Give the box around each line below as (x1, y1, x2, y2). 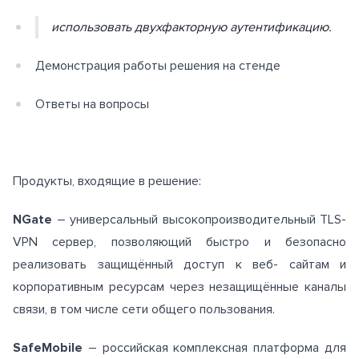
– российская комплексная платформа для (83, 340, 346, 357)
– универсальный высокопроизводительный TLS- (52, 212, 346, 228)
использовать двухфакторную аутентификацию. (51, 19, 332, 36)
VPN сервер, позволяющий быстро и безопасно (13, 234, 346, 251)
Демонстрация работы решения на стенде (35, 58, 280, 75)
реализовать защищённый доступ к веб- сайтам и (13, 256, 346, 273)
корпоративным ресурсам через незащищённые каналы (13, 279, 346, 296)
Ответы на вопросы (35, 96, 149, 113)
